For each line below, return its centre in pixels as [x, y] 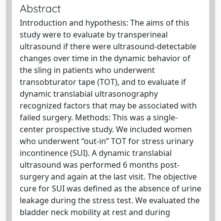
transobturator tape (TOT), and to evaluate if [103, 82]
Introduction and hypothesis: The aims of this [105, 23]
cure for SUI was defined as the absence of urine [110, 188]
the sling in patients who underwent [87, 70]
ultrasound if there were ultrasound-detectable [108, 46]
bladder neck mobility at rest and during [95, 212]
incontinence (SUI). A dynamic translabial [96, 153]
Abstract [40, 8]
